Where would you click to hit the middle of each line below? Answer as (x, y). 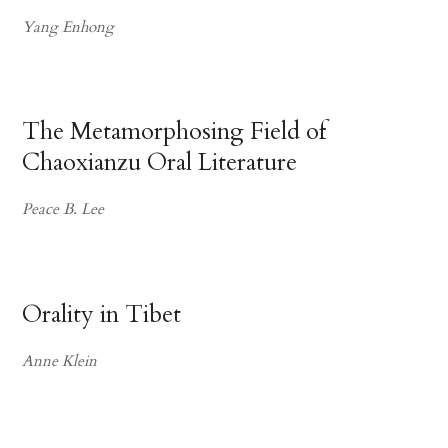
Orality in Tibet (102, 314)
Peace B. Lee (63, 210)
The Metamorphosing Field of (175, 132)
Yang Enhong (68, 27)
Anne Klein (60, 362)
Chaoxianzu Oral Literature (160, 163)
